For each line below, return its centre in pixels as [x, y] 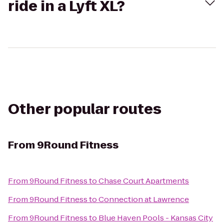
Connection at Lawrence [144, 199]
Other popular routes [85, 109]
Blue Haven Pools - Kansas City [156, 218]
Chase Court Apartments [144, 181]
